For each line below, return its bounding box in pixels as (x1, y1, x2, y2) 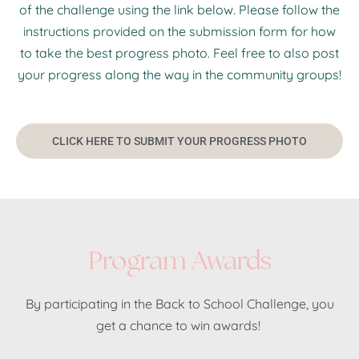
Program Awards (87, 248, 272, 276)
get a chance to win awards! (95, 317, 264, 334)
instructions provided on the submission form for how (23, 23, 336, 40)
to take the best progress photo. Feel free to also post (20, 45, 339, 62)
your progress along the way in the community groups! (18, 67, 341, 83)
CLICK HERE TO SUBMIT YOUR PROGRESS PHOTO (52, 135, 307, 148)
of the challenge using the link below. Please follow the (19, 2, 340, 18)
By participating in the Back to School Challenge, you (25, 296, 334, 313)
